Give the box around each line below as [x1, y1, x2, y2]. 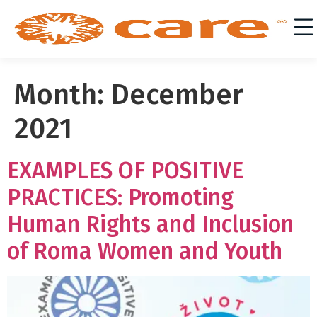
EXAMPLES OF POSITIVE [7, 157, 243, 184]
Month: [14, 78, 111, 112]
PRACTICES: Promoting [7, 184, 234, 211]
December [111, 78, 243, 112]
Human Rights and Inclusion [7, 211, 294, 238]
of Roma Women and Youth [7, 238, 282, 265]
